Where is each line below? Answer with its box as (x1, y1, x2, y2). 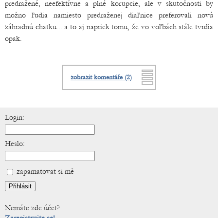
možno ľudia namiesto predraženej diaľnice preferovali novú (5, 11, 213, 20)
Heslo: (5, 139, 25, 148)
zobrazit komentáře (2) (71, 73, 132, 82)
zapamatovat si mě (15, 167, 74, 176)
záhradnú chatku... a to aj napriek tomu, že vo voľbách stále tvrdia (5, 22, 213, 32)
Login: (5, 113, 24, 122)
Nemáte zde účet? (5, 203, 60, 213)
